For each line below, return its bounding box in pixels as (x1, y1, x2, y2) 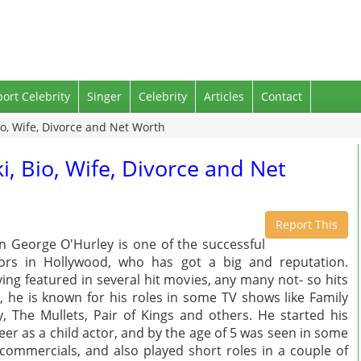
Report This (276, 217, 338, 232)
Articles (204, 89, 244, 104)
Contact (261, 89, 302, 104)
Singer (87, 89, 122, 104)
